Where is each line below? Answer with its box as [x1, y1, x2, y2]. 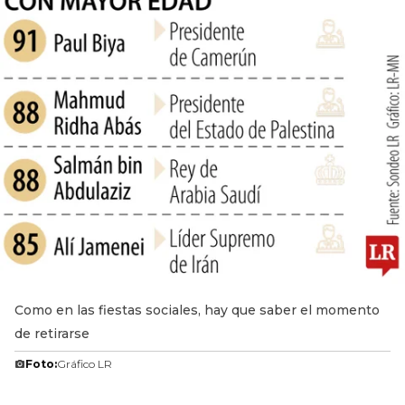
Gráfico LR [57, 357, 112, 371]
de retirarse [14, 325, 89, 342]
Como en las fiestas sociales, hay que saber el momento [14, 302, 380, 318]
